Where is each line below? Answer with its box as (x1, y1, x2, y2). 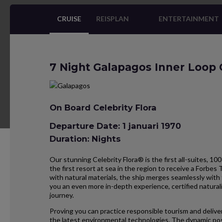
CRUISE (57, 14, 81, 23)
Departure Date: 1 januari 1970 (50, 120, 181, 131)
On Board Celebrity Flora (50, 103, 157, 112)
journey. (50, 190, 74, 199)
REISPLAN (96, 14, 129, 23)
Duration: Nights (50, 133, 121, 144)
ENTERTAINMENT (159, 14, 219, 23)
